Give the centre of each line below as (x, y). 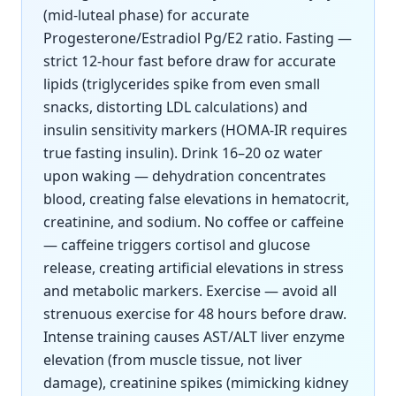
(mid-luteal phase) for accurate (146, 15)
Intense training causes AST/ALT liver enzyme (194, 337)
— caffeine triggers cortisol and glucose (177, 245)
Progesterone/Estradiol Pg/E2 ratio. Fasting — (198, 38)
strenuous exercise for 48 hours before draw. (195, 314)
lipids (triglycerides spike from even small (182, 84)
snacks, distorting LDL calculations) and (175, 107)
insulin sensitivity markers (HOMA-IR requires (195, 130)
